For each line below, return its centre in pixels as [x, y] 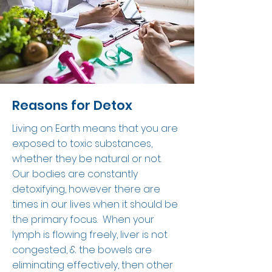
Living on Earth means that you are [95, 128]
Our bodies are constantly [75, 174]
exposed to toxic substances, [82, 144]
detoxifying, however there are [86, 189]
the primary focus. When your [83, 219]
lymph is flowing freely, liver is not [90, 235]
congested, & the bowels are [82, 250]
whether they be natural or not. [88, 159]
